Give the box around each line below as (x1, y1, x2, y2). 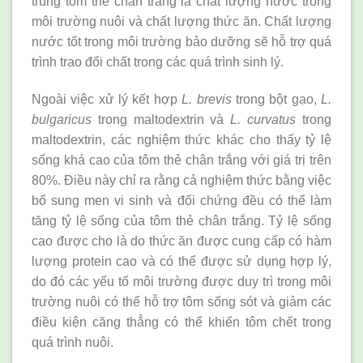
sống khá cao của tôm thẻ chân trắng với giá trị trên (32, 152, 331, 167)
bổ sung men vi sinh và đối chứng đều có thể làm (32, 193, 331, 207)
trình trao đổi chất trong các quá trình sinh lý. (32, 54, 284, 69)
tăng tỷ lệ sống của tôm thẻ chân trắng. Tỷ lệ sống (32, 213, 331, 228)
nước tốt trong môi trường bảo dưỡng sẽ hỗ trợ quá (32, 34, 331, 49)
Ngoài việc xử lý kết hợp (32, 92, 182, 106)
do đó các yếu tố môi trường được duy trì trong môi (32, 274, 331, 288)
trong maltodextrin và (92, 112, 231, 126)
